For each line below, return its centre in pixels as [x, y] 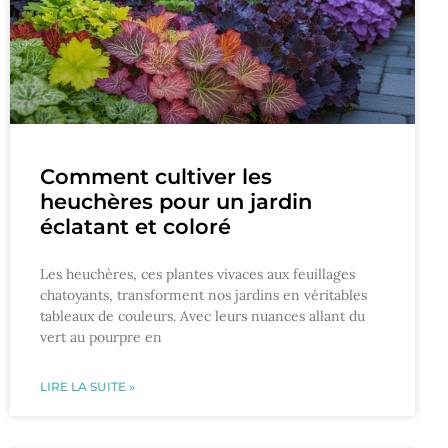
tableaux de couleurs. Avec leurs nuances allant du [202, 315]
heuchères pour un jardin [176, 201]
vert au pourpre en [101, 336]
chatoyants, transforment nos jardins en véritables [203, 294]
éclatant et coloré [135, 226]
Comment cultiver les [156, 176]
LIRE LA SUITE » [87, 386]
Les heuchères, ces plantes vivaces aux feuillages [197, 273]
